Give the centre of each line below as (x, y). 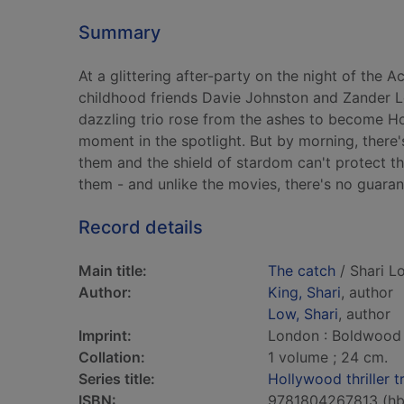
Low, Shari (303, 314)
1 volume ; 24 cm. (328, 357)
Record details (141, 227)
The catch (302, 271)
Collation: (112, 357)
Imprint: (105, 335)
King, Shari (304, 292)
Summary (119, 32)
